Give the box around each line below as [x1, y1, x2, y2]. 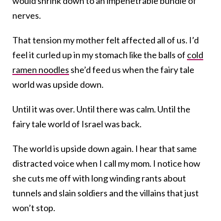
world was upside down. [12, 79, 104, 90]
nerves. [12, 10, 41, 21]
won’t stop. [12, 202, 55, 214]
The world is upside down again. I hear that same [12, 143, 197, 154]
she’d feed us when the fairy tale [69, 64, 194, 75]
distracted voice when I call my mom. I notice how [12, 158, 200, 169]
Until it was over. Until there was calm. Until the [12, 104, 190, 115]
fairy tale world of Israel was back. [12, 118, 142, 130]
